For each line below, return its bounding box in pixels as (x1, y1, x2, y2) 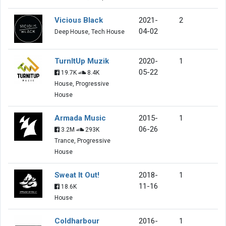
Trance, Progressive (54, 137, 110, 144)
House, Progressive (54, 80, 109, 87)
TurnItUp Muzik (54, 56, 109, 66)
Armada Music (54, 113, 106, 123)
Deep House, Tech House (54, 28, 125, 35)
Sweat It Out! (54, 170, 99, 180)
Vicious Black (54, 15, 103, 25)
